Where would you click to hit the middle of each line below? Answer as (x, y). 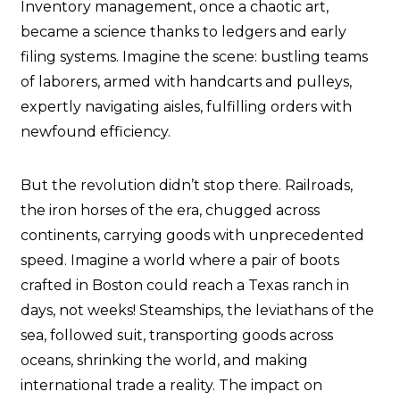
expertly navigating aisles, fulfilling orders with (186, 107)
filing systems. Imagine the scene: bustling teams (194, 57)
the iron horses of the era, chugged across (170, 211)
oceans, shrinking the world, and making (164, 361)
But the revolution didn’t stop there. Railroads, (187, 186)
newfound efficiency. (96, 132)
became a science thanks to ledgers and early (183, 32)
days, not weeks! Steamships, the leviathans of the (197, 311)
